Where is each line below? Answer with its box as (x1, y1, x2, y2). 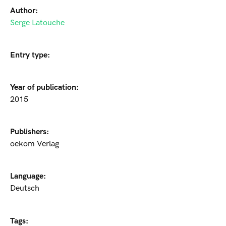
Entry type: (10, 50, 50, 61)
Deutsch (10, 184, 39, 194)
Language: (10, 172, 46, 182)
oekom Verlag (10, 139, 59, 149)
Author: (10, 6, 38, 16)
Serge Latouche (10, 18, 65, 28)
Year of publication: (10, 83, 79, 93)
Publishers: (10, 127, 49, 137)
